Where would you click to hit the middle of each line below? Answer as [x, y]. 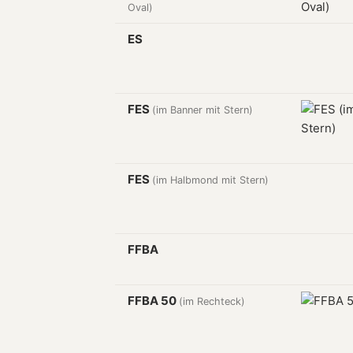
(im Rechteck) [212, 301]
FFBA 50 [153, 301]
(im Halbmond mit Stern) [210, 180]
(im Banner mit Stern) [203, 110]
